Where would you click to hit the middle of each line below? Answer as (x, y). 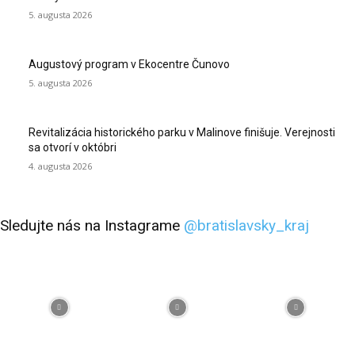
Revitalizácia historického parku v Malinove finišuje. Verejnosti (182, 133)
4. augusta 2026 (60, 166)
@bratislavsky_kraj (246, 226)
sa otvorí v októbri (73, 148)
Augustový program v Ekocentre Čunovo (129, 65)
